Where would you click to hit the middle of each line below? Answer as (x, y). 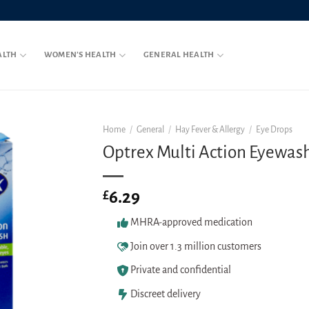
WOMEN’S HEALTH (80, 55)
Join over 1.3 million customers (196, 246)
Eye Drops (275, 130)
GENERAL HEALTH (179, 55)
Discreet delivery (165, 293)
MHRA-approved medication (191, 222)
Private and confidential (180, 270)
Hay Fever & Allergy (210, 130)
